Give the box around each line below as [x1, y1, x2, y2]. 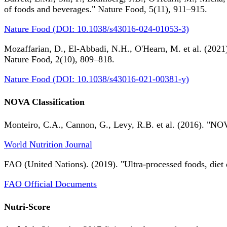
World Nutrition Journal [4, 139, 92, 150]
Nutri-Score [4, 202, 50, 212]
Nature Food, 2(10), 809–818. [4, 54, 115, 65]
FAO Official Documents [4, 179, 97, 190]
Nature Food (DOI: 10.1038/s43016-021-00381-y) [4, 74, 189, 85]
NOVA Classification [4, 97, 85, 107]
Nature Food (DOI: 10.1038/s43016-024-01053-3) [4, 24, 189, 34]
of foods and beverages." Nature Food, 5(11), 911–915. [4, 4, 207, 15]
